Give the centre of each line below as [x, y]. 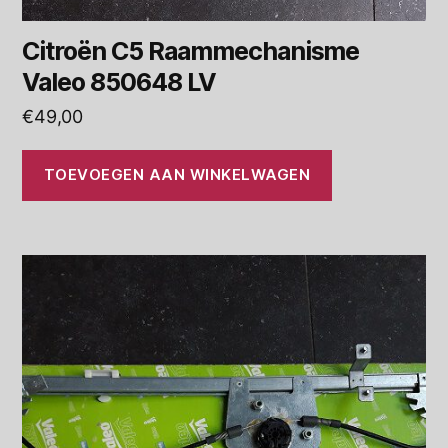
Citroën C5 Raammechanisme [191, 50]
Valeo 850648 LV [119, 81]
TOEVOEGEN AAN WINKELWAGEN [177, 175]
